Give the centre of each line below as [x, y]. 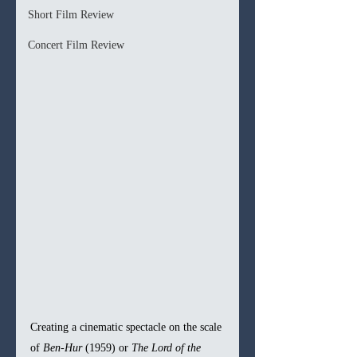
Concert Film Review [76, 45]
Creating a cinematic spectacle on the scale [127, 327]
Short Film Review [71, 15]
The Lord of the [168, 347]
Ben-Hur [63, 347]
